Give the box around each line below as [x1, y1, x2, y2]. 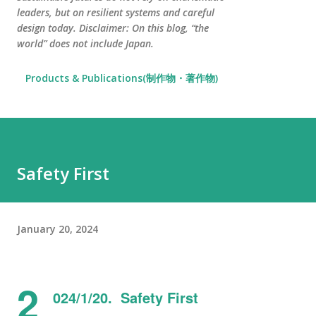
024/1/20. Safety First [53, 287, 198, 308]
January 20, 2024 [17, 221, 98, 236]
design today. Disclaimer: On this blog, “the [17, 21, 209, 35]
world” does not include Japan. [17, 37, 154, 50]
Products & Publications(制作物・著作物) [25, 71, 218, 85]
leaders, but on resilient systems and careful [17, 6, 214, 19]
